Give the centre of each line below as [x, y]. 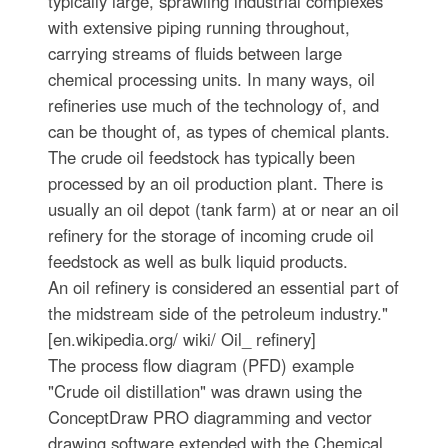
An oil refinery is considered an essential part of [223, 287]
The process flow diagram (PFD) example [200, 365]
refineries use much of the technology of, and [213, 105]
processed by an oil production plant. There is [215, 183]
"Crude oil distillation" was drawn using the [204, 391]
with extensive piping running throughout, [198, 27]
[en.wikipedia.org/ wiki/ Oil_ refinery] [181, 339]
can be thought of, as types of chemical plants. [218, 131]
